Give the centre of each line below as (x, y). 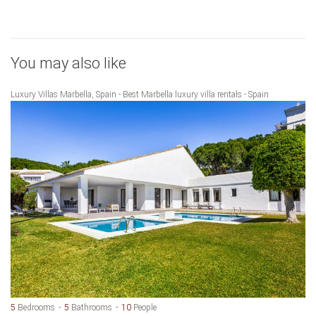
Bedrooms (35, 307)
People (144, 307)
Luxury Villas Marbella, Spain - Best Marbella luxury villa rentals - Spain (140, 95)
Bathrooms (91, 307)
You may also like (68, 63)
